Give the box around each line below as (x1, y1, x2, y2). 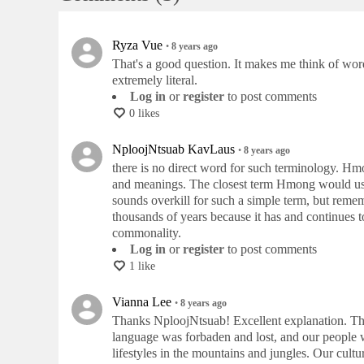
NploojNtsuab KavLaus (112, 141, 235, 156)
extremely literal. (112, 72, 197, 87)
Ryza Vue (112, 37, 162, 52)
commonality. (112, 225, 181, 240)
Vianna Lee (112, 295, 171, 310)
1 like (129, 260, 155, 273)
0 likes (129, 106, 159, 119)
